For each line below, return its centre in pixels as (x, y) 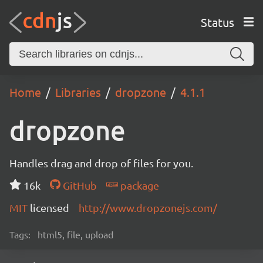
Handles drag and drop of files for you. (101, 163)
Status (217, 22)
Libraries (78, 92)
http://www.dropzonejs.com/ (148, 208)
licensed (50, 208)
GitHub (78, 185)
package (138, 185)
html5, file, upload (75, 234)
